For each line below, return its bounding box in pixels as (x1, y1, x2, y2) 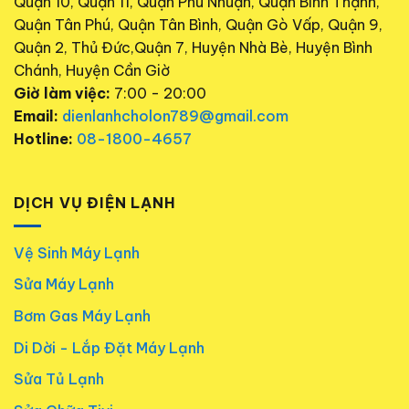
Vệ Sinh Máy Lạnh (14, 243, 140, 262)
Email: (14, 107, 58, 126)
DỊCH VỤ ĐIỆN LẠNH (14, 194, 176, 213)
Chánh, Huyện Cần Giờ (14, 61, 170, 80)
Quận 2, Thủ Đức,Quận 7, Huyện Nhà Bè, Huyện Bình (14, 38, 372, 58)
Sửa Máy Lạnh (14, 275, 114, 294)
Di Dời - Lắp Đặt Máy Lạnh (14, 338, 204, 357)
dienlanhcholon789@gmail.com (62, 107, 288, 126)
